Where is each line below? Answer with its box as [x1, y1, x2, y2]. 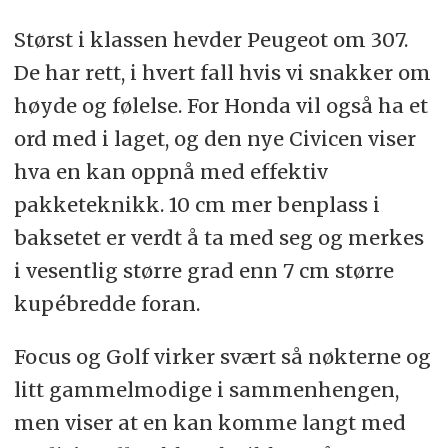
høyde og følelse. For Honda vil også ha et [13, 93, 428, 119]
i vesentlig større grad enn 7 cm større [13, 258, 394, 284]
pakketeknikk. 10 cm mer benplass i [13, 192, 380, 218]
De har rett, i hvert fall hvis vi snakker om [13, 60, 431, 86]
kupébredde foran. [13, 291, 200, 317]
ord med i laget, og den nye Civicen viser [13, 126, 416, 152]
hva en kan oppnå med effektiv [13, 159, 328, 185]
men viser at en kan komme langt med [13, 410, 406, 436]
